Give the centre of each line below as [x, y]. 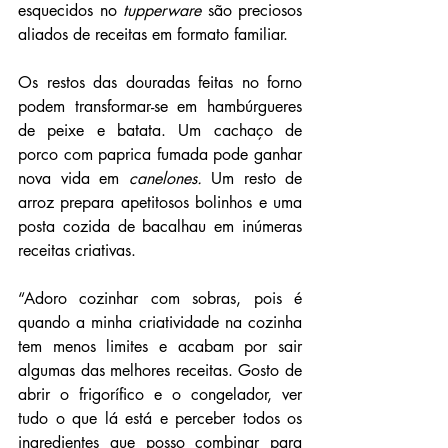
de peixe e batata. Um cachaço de [160, 130]
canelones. [160, 178]
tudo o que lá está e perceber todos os [160, 418]
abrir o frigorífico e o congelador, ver [160, 394]
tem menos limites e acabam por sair [160, 346]
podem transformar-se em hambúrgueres [160, 106]
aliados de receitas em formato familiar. [153, 34]
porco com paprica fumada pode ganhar [160, 154]
